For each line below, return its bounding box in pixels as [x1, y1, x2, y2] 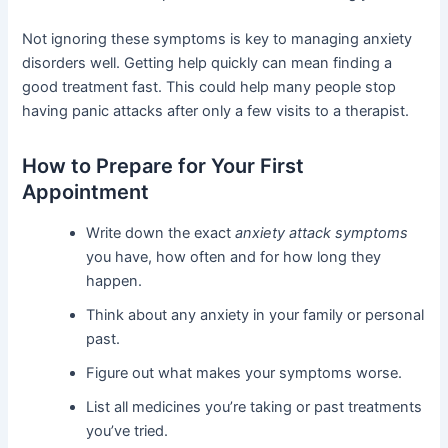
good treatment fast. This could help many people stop [22, 77, 397, 96]
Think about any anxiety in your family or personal [86, 305, 425, 324]
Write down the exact [86, 223, 236, 242]
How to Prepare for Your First [22, 153, 305, 178]
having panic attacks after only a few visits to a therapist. [22, 101, 410, 120]
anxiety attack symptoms [235, 223, 409, 242]
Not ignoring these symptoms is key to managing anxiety [22, 29, 413, 48]
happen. [86, 271, 143, 290]
